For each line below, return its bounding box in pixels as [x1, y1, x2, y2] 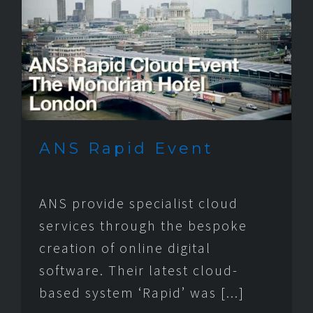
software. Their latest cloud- [39, 261, 238, 279]
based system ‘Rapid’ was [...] [39, 283, 245, 301]
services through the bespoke [39, 216, 247, 234]
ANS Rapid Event [39, 138, 214, 158]
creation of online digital [39, 238, 211, 256]
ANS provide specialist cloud [39, 194, 238, 212]
